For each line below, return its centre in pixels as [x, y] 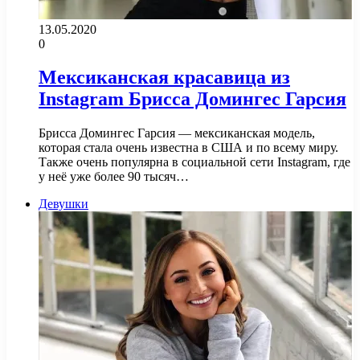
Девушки [63, 204]
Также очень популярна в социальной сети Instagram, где [194, 162]
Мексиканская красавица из [164, 78]
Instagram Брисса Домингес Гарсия [192, 99]
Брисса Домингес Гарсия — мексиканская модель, [177, 133]
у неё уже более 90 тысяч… [114, 177]
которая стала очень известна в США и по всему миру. [188, 148]
